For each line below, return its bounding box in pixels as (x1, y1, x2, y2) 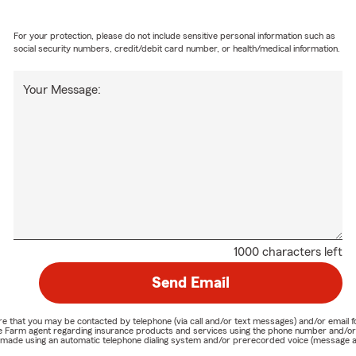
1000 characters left (233, 245, 342, 258)
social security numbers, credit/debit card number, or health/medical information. (14, 43, 341, 53)
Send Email (151, 274, 230, 291)
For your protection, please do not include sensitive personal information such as (14, 30, 336, 41)
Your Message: (23, 83, 102, 96)
